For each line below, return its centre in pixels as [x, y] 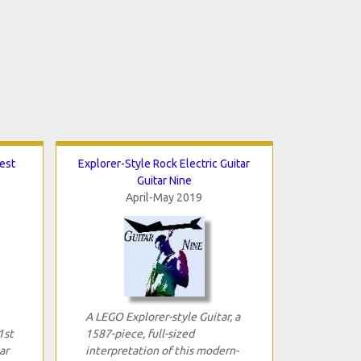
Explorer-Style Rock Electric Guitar [164, 163]
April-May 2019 [164, 197]
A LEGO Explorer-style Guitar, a [162, 316]
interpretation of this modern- [162, 350]
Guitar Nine [164, 180]
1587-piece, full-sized [139, 333]
